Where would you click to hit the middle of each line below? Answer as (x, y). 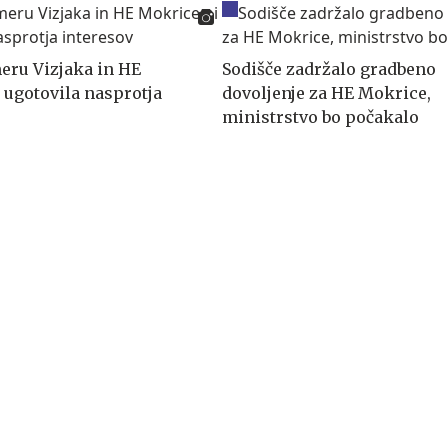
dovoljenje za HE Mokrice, (326, 92)
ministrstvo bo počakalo (320, 116)
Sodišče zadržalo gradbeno (328, 68)
